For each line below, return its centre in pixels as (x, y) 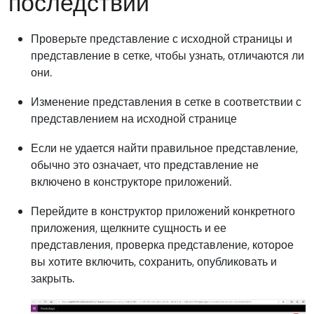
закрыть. (53, 278)
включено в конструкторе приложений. (131, 181)
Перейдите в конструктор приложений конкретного (163, 211)
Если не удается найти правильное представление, (164, 148)
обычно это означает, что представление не (145, 164)
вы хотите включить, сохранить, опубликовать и (154, 261)
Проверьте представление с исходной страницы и (162, 38)
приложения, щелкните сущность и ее (129, 227)
